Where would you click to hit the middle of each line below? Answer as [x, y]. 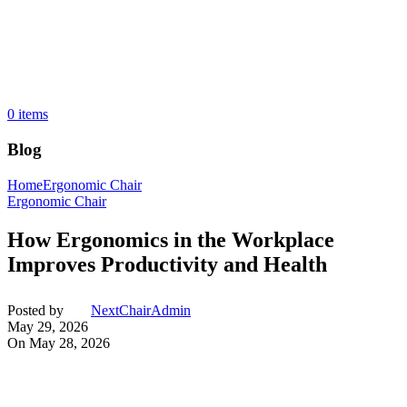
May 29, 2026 [48, 326]
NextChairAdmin [141, 310]
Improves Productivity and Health [167, 264]
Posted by [35, 310]
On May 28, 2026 [59, 342]
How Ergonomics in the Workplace [171, 239]
